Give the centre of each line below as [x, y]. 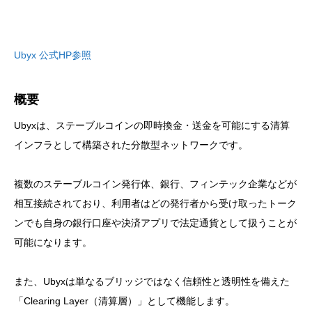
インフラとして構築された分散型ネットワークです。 [131, 145]
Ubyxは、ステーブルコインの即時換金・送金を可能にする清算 [152, 125]
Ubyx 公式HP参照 [53, 55]
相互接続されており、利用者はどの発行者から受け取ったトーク [155, 203]
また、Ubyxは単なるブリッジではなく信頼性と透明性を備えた [152, 281]
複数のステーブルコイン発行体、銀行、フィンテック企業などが [155, 184]
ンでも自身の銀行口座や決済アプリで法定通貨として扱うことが [155, 223]
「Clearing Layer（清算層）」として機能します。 [124, 301]
